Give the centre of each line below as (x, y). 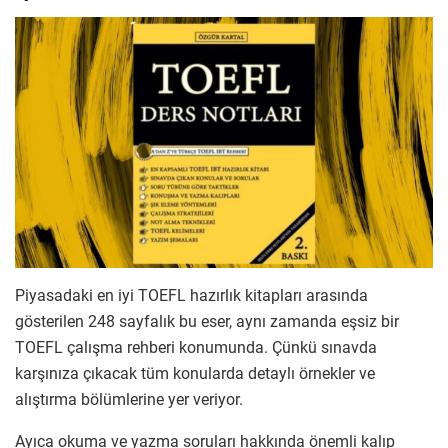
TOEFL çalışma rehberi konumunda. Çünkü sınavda (196, 347)
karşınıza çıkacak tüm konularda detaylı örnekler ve (195, 373)
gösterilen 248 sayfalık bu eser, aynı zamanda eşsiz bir (207, 321)
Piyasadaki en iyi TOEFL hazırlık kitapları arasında (191, 295)
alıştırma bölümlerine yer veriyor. (129, 399)
